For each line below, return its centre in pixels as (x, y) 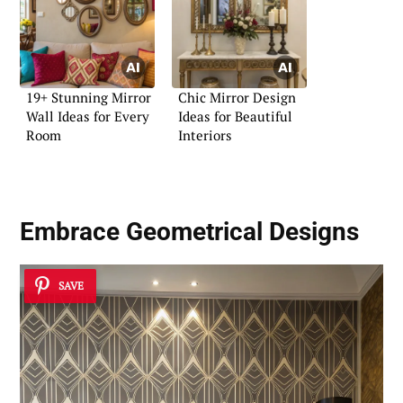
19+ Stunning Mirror (89, 98)
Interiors (205, 135)
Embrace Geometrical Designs (189, 232)
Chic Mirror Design (237, 98)
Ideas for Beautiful (235, 116)
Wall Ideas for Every (88, 116)
